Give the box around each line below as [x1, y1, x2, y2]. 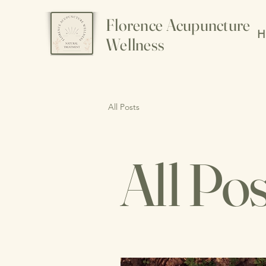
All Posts [108, 102, 140, 113]
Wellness [106, 34, 165, 55]
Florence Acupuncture [106, 15, 251, 35]
